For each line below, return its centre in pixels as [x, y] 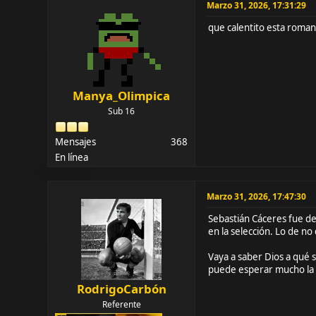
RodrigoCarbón [121, 288]
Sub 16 [122, 111]
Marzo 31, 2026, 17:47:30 [257, 196]
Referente [121, 304]
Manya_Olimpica [122, 95]
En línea [72, 157]
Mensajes [76, 141]
